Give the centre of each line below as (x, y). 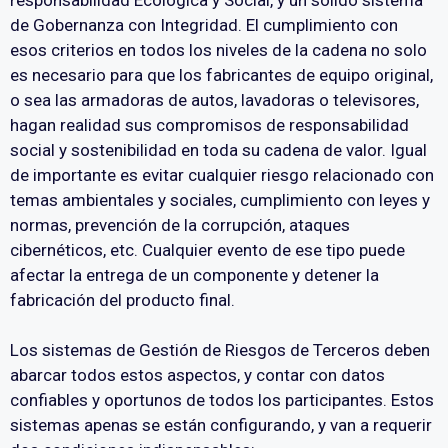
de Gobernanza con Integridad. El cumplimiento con (204, 24)
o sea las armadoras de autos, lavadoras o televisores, (214, 99)
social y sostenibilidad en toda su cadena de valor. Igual (218, 149)
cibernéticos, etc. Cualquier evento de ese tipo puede (207, 249)
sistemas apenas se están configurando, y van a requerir (221, 425)
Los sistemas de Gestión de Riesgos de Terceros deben (220, 350)
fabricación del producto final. (122, 299)
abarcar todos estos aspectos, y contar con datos (197, 375)
